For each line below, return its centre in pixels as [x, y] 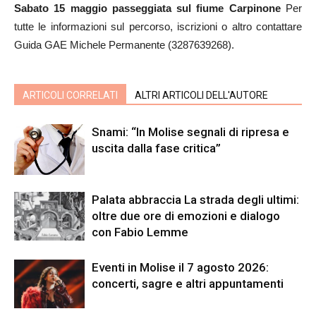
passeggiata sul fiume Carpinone [196, 8]
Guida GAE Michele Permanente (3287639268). [124, 44]
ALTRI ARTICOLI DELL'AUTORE [201, 95]
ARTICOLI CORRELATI [70, 95]
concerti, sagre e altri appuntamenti [188, 283]
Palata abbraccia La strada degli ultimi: [195, 199]
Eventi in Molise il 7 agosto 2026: [180, 267]
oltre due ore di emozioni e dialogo [186, 215]
